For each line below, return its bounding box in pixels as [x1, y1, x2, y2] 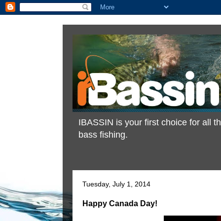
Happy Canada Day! [82, 199, 157, 208]
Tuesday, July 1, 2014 [82, 180, 150, 188]
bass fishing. [78, 130, 128, 140]
